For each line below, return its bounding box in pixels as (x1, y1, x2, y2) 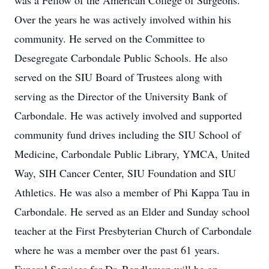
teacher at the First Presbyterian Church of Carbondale (14, 223, 252, 238)
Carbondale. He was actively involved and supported (14, 108, 242, 122)
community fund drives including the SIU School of (14, 127, 241, 142)
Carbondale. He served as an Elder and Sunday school (14, 204, 250, 219)
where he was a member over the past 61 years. (14, 243, 220, 257)
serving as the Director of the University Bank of (14, 89, 227, 103)
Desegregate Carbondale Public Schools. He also (14, 50, 228, 65)
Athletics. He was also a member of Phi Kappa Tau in (14, 185, 250, 199)
